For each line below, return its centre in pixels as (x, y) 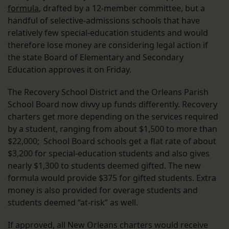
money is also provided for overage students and (103, 190)
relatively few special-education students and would (108, 33)
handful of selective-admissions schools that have (104, 21)
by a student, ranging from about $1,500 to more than (112, 129)
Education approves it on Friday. (70, 70)
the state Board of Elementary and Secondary (96, 58)
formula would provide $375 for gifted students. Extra (112, 178)
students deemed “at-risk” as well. (73, 203)
